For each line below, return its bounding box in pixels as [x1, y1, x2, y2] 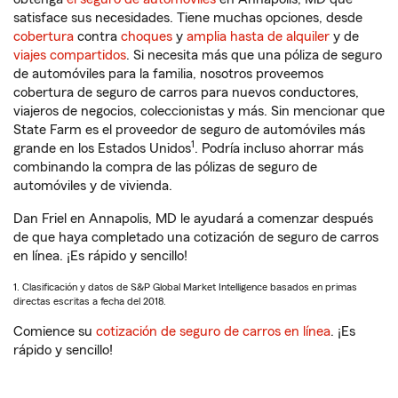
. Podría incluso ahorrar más [195, 141, 363, 155]
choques [121, 29, 172, 44]
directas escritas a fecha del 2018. [13, 296, 166, 306]
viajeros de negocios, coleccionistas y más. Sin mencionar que [13, 104, 385, 118]
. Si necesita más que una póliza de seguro [126, 48, 382, 62]
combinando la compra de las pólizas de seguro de [13, 160, 317, 174]
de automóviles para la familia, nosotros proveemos [13, 67, 323, 81]
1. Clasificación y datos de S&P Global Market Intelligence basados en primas [13, 282, 357, 292]
